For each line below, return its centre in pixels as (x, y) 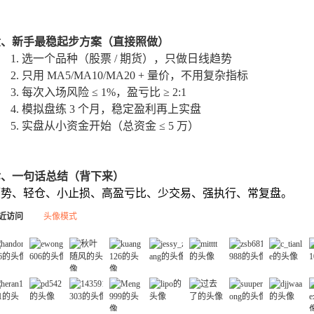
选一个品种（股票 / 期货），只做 (104, 59)
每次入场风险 (57, 92)
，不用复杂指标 (209, 75)
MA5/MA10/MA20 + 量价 (108, 75)
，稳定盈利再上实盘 (151, 109)
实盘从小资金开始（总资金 (90, 126)
